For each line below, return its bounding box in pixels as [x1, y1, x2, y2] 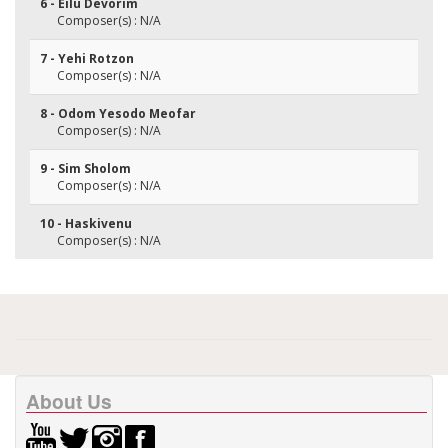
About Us [26, 387, 112, 415]
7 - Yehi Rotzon [40, 50, 134, 67]
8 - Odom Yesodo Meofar [40, 105, 196, 122]
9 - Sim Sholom [40, 160, 131, 177]
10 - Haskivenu [40, 215, 132, 232]
